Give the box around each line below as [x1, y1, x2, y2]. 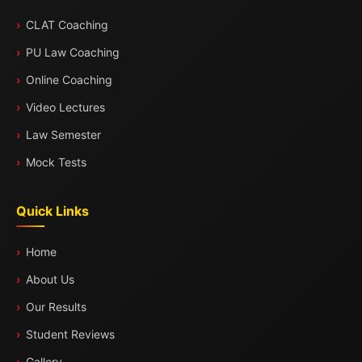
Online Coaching [26, 73, 112, 86]
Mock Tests [26, 155, 86, 169]
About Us [26, 272, 74, 286]
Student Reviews [26, 327, 115, 341]
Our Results [26, 300, 86, 314]
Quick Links [16, 203, 89, 219]
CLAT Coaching [26, 18, 108, 32]
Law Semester [26, 128, 101, 141]
